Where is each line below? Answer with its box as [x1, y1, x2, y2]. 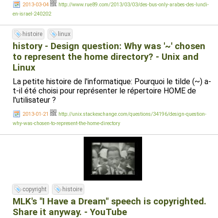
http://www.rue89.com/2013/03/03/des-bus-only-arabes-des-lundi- [58, 1, 209, 8]
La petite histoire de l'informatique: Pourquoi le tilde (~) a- [13, 77, 211, 86]
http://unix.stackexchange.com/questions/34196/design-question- [58, 111, 206, 117]
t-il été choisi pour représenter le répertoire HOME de [13, 86, 196, 95]
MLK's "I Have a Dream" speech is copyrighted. [13, 196, 206, 207]
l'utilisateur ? [13, 95, 56, 105]
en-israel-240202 [13, 11, 51, 17]
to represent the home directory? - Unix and [13, 52, 199, 62]
